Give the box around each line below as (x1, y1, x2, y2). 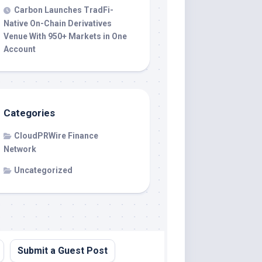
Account (4, 44, 36, 54)
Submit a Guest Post (17, 244, 108, 256)
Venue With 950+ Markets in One (4, 31, 127, 41)
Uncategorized (14, 165, 73, 175)
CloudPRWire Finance (14, 130, 98, 140)
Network (4, 144, 36, 154)
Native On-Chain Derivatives (4, 18, 112, 28)
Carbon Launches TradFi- (14, 5, 113, 15)
